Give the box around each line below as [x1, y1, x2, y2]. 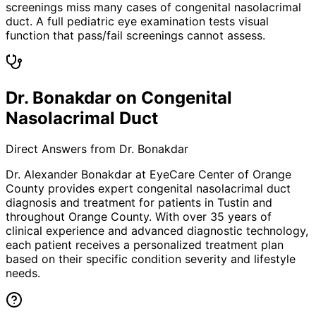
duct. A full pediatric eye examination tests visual [6, 13, 269, 28]
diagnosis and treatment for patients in [6, 195, 217, 210]
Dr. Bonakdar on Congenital [6, 87, 232, 108]
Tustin [217, 195, 249, 210]
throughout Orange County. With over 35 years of [6, 209, 272, 224]
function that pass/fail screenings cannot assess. [6, 28, 265, 42]
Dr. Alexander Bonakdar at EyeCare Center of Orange [6, 167, 291, 182]
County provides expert [6, 181, 137, 196]
